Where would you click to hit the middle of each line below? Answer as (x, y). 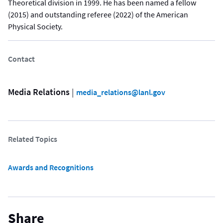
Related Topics (33, 139)
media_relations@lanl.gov (121, 92)
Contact (21, 59)
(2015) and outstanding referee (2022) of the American (98, 15)
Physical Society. (36, 27)
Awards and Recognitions (51, 167)
